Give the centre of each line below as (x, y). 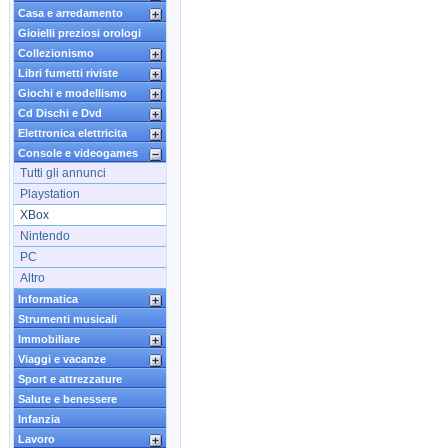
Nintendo (45, 236)
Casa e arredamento (70, 13)
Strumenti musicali (67, 319)
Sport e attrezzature (70, 379)
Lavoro (36, 439)
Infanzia (39, 419)
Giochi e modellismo (72, 93)
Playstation (50, 194)
